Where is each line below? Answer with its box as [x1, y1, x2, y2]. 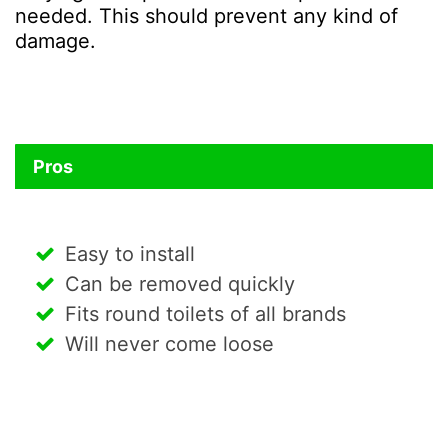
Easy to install [65, 242, 195, 267]
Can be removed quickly [65, 272, 295, 297]
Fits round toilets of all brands [65, 302, 346, 327]
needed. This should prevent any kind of [15, 4, 398, 29]
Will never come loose [65, 332, 274, 357]
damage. [15, 29, 96, 54]
